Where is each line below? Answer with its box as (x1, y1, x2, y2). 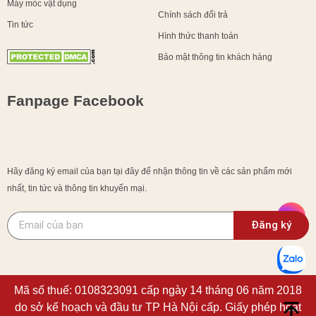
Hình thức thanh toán (158, 30, 238, 41)
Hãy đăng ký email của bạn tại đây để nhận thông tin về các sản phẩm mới (7, 166, 292, 177)
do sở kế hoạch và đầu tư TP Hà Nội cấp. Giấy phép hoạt (15, 301, 301, 314)
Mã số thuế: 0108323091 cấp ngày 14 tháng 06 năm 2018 (14, 284, 302, 297)
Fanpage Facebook (7, 92, 144, 109)
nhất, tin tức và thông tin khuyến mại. (7, 183, 147, 194)
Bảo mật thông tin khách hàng (158, 51, 272, 62)
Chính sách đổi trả (158, 9, 228, 20)
